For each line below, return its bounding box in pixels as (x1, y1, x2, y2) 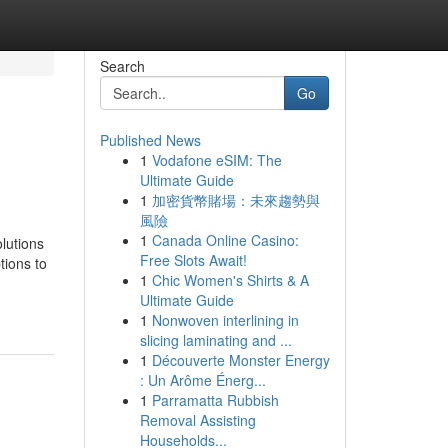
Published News (99, 130, 201, 150)
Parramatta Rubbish (151, 390, 279, 410)
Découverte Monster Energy (151, 350, 330, 370)
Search (99, 56, 145, 76)
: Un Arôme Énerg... (139, 370, 266, 390)
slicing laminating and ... (139, 330, 292, 350)
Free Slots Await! (139, 250, 247, 270)
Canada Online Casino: (151, 230, 299, 250)
